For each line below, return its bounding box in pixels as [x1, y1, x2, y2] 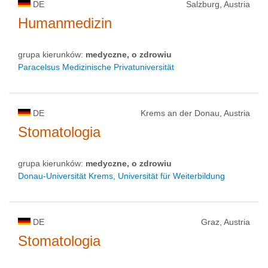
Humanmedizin [18, 14, 112, 31]
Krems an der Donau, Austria [141, 108, 250, 118]
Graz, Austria [201, 217, 250, 227]
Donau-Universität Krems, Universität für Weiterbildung [18, 170, 225, 181]
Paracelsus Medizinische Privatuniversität [18, 62, 174, 72]
